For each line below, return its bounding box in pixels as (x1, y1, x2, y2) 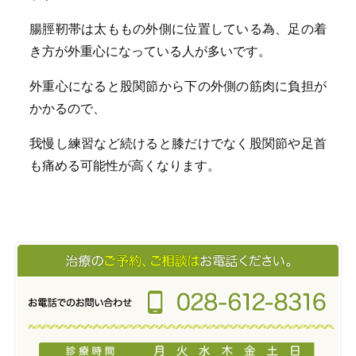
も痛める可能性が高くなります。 (29, 159, 221, 172)
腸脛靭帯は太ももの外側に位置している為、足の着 (29, 22, 327, 36)
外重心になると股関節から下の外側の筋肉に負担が (29, 79, 327, 93)
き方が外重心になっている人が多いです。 (29, 44, 272, 58)
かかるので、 (29, 102, 106, 115)
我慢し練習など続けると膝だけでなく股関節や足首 (29, 137, 327, 150)
